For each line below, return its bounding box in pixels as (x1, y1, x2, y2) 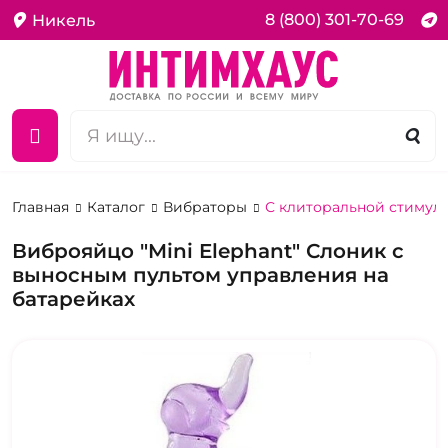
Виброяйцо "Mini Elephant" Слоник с (12, 239, 404, 264)
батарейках (12, 287, 135, 312)
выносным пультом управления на (12, 263, 389, 288)
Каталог (87, 198, 149, 217)
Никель (32, 10, 95, 30)
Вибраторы (163, 198, 251, 217)
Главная (12, 198, 73, 217)
